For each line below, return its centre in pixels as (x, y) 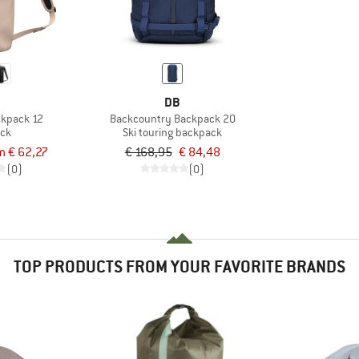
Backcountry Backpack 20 (172, 118)
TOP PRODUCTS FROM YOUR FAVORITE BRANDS (179, 266)
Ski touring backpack (173, 132)
